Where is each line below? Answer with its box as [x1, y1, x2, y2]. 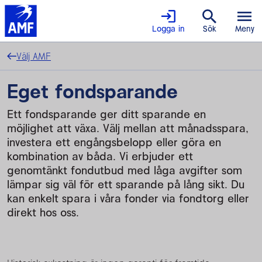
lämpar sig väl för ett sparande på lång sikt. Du [7, 177, 244, 191]
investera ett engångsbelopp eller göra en [7, 135, 221, 149]
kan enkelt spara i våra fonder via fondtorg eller [7, 191, 249, 205]
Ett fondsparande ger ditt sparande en [7, 107, 206, 121]
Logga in [152, 23, 185, 34]
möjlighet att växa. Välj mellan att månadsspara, [7, 121, 249, 135]
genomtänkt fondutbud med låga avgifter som [7, 163, 242, 177]
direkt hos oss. [7, 205, 79, 219]
